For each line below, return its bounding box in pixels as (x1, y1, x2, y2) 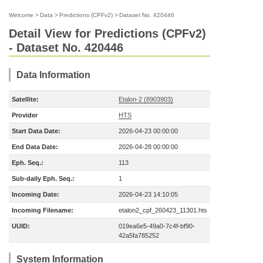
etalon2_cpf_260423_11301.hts (119, 207, 207, 214)
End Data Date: (12, 143, 58, 150)
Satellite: (12, 96, 39, 103)
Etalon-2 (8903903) (119, 96, 173, 103)
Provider (12, 112, 38, 119)
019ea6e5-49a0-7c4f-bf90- (119, 222, 195, 230)
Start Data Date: (12, 127, 60, 134)
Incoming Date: (12, 191, 59, 198)
